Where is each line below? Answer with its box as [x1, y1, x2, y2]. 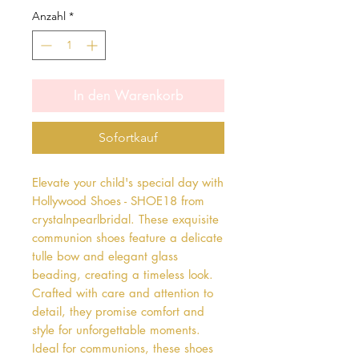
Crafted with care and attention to [32, 284, 213, 301]
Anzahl [32, 8, 66, 23]
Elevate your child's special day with [32, 174, 224, 190]
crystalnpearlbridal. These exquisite [32, 211, 219, 227]
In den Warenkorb [73, 86, 184, 104]
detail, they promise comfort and [32, 303, 204, 319]
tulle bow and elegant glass [32, 248, 178, 264]
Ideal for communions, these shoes [32, 340, 213, 356]
